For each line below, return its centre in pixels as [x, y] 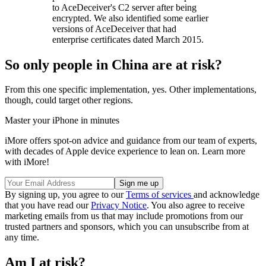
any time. [22, 237]
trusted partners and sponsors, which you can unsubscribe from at [127, 227]
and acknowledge [227, 195]
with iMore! [27, 162]
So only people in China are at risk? [113, 64]
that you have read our [48, 205]
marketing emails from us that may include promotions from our [124, 216]
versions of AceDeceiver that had [114, 28]
